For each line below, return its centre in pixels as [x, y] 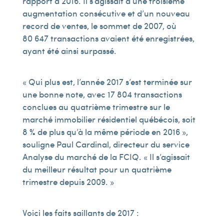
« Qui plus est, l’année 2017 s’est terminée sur [107, 81]
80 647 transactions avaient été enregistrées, [108, 38]
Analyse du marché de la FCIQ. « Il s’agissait [106, 156]
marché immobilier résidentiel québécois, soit [109, 119]
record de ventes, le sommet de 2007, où [99, 25]
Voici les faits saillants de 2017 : [80, 212]
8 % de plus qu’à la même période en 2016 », [105, 131]
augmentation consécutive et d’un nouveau [106, 13]
